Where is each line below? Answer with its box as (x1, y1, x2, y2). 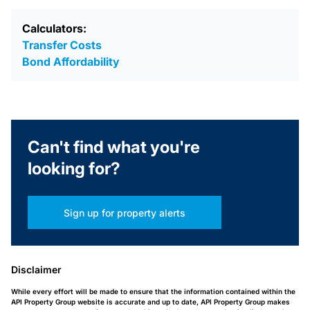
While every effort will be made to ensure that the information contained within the (11, 287, 295, 295)
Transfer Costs (22, 38, 102, 52)
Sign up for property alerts (64, 206, 185, 219)
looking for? (28, 158, 120, 179)
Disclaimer (11, 264, 62, 275)
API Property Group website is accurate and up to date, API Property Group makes (11, 298, 290, 306)
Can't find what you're (28, 137, 200, 157)
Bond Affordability (22, 55, 120, 69)
